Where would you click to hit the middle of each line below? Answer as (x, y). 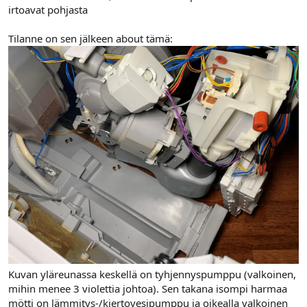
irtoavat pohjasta (48, 10)
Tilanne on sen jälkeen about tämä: (90, 38)
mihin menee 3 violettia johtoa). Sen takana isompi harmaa (148, 288)
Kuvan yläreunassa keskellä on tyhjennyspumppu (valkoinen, (152, 274)
